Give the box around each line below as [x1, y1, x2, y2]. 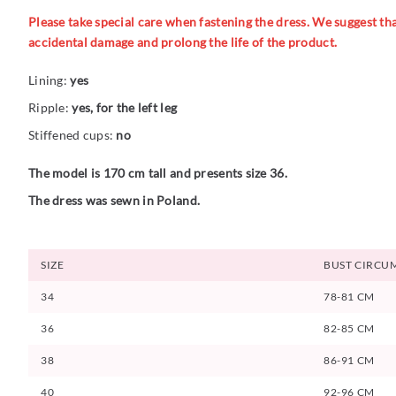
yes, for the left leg [72, 100, 178, 116]
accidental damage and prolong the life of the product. [28, 34, 338, 50]
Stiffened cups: [28, 127, 117, 143]
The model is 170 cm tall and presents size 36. [28, 165, 287, 181]
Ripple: [28, 100, 72, 116]
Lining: [28, 72, 71, 88]
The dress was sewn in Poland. [28, 193, 201, 209]
